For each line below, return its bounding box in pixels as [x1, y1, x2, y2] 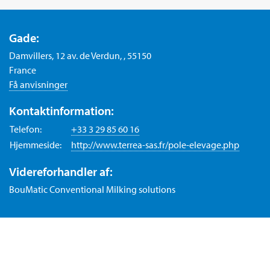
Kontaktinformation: [9, 103, 114, 119]
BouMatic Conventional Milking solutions [9, 183, 175, 196]
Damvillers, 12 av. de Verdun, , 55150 [9, 49, 151, 62]
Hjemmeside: [10, 139, 61, 151]
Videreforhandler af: [9, 164, 113, 180]
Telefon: [10, 123, 42, 136]
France [9, 64, 36, 77]
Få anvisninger [9, 78, 67, 91]
